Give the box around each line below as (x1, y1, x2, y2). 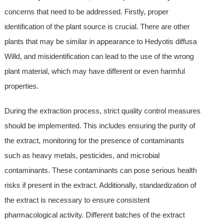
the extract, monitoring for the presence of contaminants (4, 136, 184, 145)
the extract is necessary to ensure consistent (4, 196, 150, 205)
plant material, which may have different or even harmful (4, 67, 185, 76)
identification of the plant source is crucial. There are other (4, 22, 190, 31)
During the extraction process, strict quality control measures (4, 107, 201, 115)
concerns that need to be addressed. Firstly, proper (4, 7, 168, 16)
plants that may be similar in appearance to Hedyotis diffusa (4, 37, 197, 46)
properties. (4, 82, 39, 91)
